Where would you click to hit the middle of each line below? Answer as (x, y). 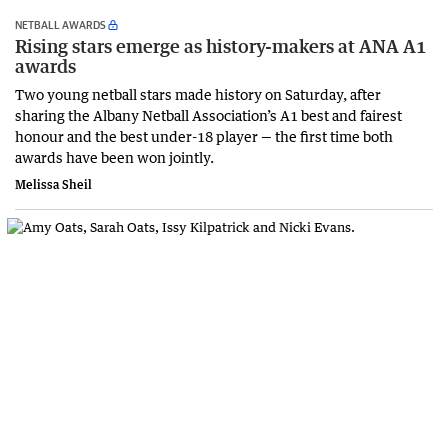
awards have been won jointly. (116, 157)
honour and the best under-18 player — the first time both (204, 136)
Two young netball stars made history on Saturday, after (198, 94)
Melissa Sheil (53, 185)
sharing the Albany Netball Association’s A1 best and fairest (208, 115)
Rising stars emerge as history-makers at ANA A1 (221, 46)
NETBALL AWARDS (60, 25)
